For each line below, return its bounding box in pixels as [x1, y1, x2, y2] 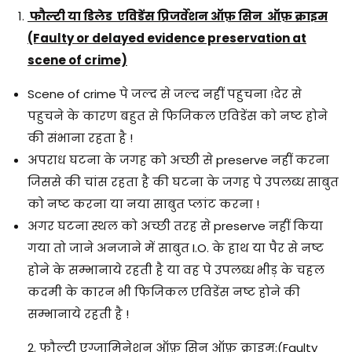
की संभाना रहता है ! [27, 129, 133, 146]
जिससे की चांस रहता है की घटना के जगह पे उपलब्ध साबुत [27, 173, 339, 190]
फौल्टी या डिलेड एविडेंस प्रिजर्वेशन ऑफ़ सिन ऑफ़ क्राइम [27, 7, 328, 24]
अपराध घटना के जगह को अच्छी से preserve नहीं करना [27, 151, 329, 168]
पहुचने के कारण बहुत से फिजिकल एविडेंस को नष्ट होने [27, 107, 328, 124]
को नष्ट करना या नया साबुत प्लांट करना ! [27, 195, 259, 212]
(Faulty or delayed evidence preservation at [27, 29, 306, 46]
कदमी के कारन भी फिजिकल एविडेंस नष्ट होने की [27, 283, 300, 300]
